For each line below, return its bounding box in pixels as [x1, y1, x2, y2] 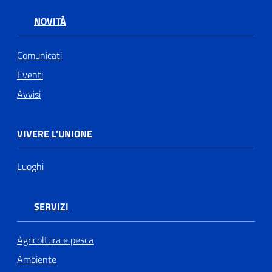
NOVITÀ [34, 14, 66, 29]
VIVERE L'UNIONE [17, 126, 92, 141]
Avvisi [17, 86, 41, 101]
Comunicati [17, 47, 62, 63]
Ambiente [17, 252, 56, 267]
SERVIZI [34, 199, 69, 214]
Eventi [17, 67, 43, 82]
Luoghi [17, 159, 44, 174]
